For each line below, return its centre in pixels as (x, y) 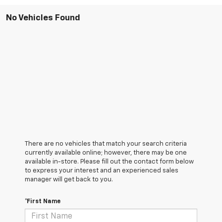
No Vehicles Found (43, 18)
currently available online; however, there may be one (106, 153)
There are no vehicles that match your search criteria (106, 144)
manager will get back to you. (69, 179)
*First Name (43, 201)
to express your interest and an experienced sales (102, 170)
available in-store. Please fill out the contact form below (109, 162)
